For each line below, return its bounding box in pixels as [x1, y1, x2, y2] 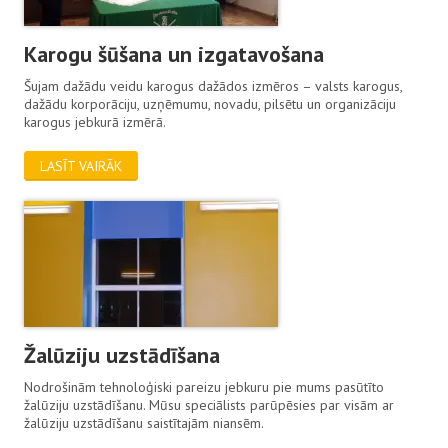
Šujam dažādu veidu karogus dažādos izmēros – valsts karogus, [24, 76, 403, 95]
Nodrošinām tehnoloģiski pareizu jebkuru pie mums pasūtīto [24, 377, 385, 396]
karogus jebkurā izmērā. [24, 112, 167, 131]
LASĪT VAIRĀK [40, 156, 123, 175]
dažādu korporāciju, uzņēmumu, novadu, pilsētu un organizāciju [24, 94, 397, 113]
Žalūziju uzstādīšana [24, 340, 221, 369]
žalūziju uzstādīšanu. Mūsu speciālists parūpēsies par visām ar [24, 395, 395, 414]
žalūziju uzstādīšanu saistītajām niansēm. [24, 413, 265, 432]
